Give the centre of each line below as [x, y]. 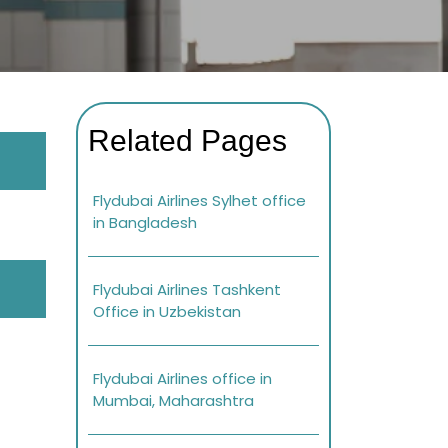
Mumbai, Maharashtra [173, 401]
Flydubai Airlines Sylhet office [199, 201]
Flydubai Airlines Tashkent [187, 290]
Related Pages [187, 141]
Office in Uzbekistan [167, 312]
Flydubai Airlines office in [182, 379]
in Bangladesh [145, 223]
